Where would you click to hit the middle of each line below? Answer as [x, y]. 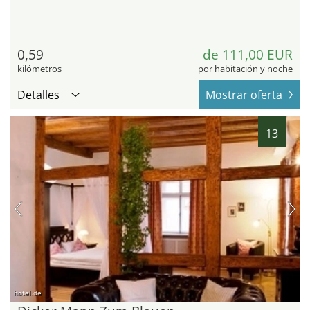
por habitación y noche [245, 69]
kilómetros [39, 69]
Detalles [38, 95]
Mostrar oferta [244, 95]
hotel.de [28, 292]
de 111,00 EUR [248, 55]
